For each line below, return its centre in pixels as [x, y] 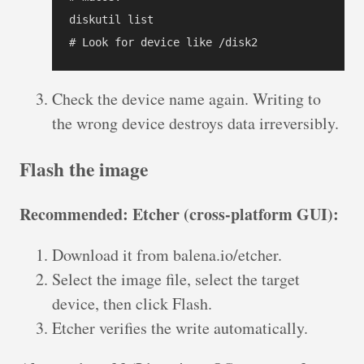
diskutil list [111, 20]
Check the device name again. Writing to [186, 99]
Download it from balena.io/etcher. [167, 255]
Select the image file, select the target [176, 279]
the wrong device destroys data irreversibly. [195, 123]
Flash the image [84, 169]
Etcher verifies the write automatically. [180, 328]
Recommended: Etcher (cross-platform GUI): [179, 214]
